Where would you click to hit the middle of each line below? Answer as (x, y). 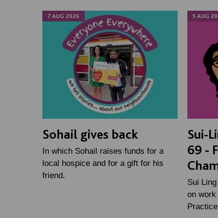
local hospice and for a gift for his (103, 163)
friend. (54, 175)
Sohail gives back (90, 134)
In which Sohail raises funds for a (103, 151)
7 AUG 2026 (64, 16)
